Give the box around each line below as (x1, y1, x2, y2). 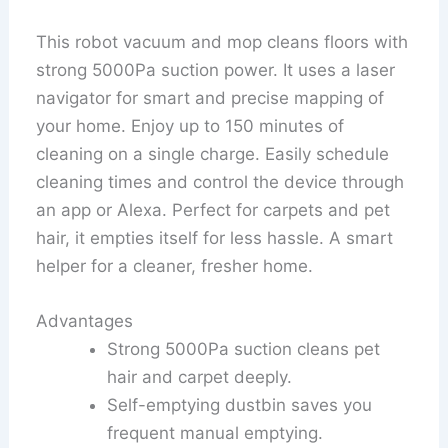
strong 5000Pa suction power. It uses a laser (36, 59, 396, 80)
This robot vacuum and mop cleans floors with (36, 31, 409, 52)
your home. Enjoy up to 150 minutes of (36, 115, 345, 136)
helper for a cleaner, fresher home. (36, 255, 314, 276)
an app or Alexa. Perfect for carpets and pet (36, 199, 391, 220)
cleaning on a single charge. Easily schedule (36, 143, 390, 164)
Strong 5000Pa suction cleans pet (107, 339, 381, 360)
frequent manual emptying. (107, 423, 324, 444)
